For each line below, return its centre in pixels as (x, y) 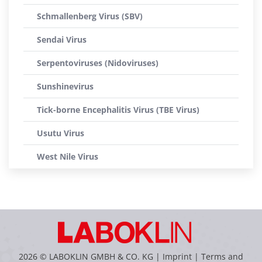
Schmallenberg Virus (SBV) (90, 16)
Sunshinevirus (65, 86)
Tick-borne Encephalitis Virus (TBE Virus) (118, 110)
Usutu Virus (61, 133)
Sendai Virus (62, 39)
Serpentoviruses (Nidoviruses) (98, 63)
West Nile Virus (68, 156)
